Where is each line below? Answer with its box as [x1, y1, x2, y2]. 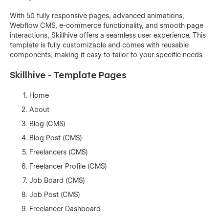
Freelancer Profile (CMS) [29, 162, 107, 170]
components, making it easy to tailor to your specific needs [10, 50, 202, 59]
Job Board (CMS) [29, 176, 85, 184]
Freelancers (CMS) [29, 148, 88, 156]
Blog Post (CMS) [29, 133, 82, 142]
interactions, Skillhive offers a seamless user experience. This [10, 31, 206, 39]
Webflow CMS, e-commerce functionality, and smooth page [10, 21, 203, 29]
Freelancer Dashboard [29, 204, 101, 213]
